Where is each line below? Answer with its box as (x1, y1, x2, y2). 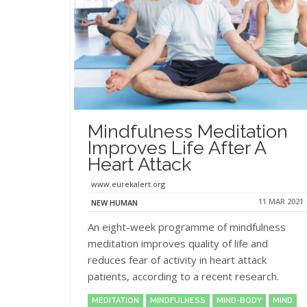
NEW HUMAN (91, 197, 138, 208)
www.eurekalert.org (91, 179, 165, 189)
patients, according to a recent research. (88, 269, 282, 283)
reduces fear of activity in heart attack (88, 252, 267, 267)
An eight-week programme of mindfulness (88, 219, 286, 234)
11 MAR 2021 (258, 196, 304, 206)
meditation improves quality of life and (88, 236, 268, 250)
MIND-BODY (217, 295, 262, 305)
